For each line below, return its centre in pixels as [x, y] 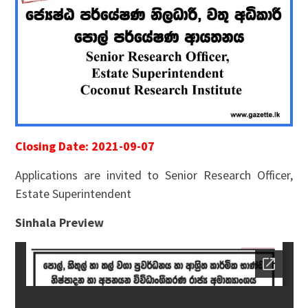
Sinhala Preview [59, 223]
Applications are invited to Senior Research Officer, [154, 175]
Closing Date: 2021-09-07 [85, 146]
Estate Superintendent [73, 194]
